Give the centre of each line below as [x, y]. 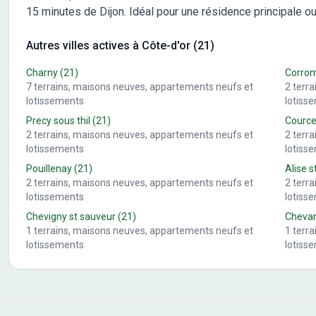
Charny [42, 73]
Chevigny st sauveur [71, 217]
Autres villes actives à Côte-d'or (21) [120, 46]
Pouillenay [49, 169]
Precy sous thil [58, 121]
